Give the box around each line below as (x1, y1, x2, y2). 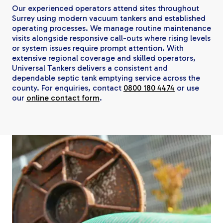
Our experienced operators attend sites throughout (12, 3, 199, 13)
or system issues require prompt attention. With (12, 43, 184, 53)
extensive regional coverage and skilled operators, (12, 53, 196, 63)
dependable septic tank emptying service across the (12, 73, 200, 83)
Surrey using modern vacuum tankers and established (12, 13, 206, 23)
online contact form (26, 93, 100, 103)
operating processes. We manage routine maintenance (12, 23, 211, 33)
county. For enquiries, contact (12, 83, 123, 93)
